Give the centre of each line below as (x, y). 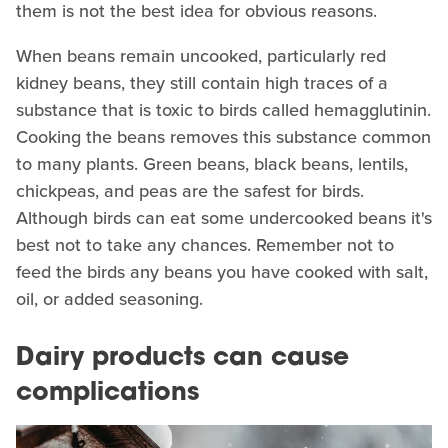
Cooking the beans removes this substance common (223, 137)
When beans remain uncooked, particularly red (201, 56)
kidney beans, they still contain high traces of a (202, 83)
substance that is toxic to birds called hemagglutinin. (223, 110)
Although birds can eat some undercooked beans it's (224, 218)
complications (107, 394)
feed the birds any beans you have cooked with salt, (222, 272)
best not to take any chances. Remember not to (205, 245)
